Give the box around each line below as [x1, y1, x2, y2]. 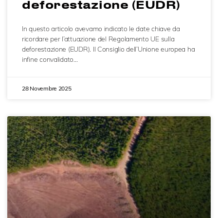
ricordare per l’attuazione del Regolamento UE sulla [22, 35, 175, 44]
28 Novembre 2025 [22, 85, 72, 92]
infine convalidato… [22, 55, 78, 64]
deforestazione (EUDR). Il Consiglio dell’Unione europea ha [22, 45, 195, 54]
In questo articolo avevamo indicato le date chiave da [22, 24, 180, 34]
